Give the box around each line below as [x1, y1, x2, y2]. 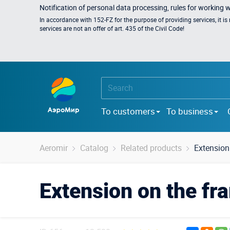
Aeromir [40, 142, 68, 154]
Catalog [80, 142, 108, 154]
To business [166, 105, 213, 117]
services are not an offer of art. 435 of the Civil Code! [40, 24, 184, 32]
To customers [101, 105, 155, 117]
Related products [121, 142, 182, 154]
